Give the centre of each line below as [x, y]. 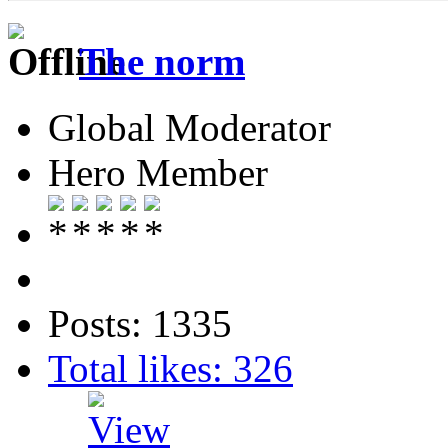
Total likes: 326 [170, 368]
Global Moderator [189, 127]
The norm [162, 61]
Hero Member [158, 172]
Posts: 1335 [140, 323]
